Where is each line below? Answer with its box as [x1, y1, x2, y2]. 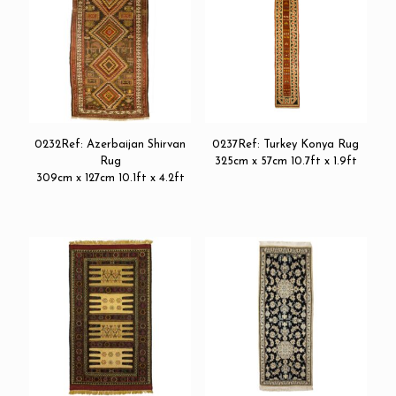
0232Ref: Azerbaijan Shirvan [34, 138, 187, 150]
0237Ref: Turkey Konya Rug [212, 138, 360, 150]
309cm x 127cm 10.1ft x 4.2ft [35, 171, 185, 184]
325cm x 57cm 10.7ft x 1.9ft [214, 155, 357, 167]
